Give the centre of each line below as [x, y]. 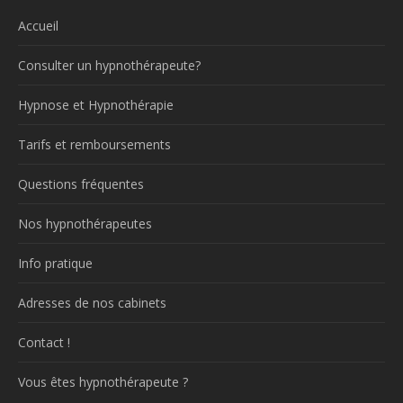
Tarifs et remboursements [94, 144]
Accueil [38, 25]
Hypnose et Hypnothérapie [96, 104]
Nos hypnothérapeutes [85, 223]
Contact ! [44, 342]
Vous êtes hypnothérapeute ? [103, 381]
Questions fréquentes [81, 184]
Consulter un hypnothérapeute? [109, 65]
